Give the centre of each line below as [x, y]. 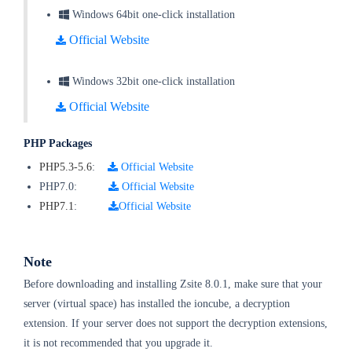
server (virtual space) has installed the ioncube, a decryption [157, 304]
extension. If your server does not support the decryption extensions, [176, 324]
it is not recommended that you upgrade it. [120, 343]
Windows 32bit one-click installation [152, 82]
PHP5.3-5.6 [66, 167]
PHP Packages [58, 144]
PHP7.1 [57, 207]
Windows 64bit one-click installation [152, 15]
